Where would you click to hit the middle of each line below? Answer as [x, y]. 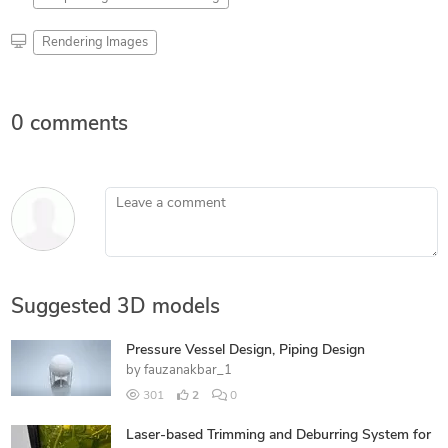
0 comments [69, 124]
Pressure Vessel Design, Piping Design [245, 350]
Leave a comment [158, 196]
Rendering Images [94, 42]
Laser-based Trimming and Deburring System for [278, 435]
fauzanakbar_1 [187, 370]
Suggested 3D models [115, 307]
